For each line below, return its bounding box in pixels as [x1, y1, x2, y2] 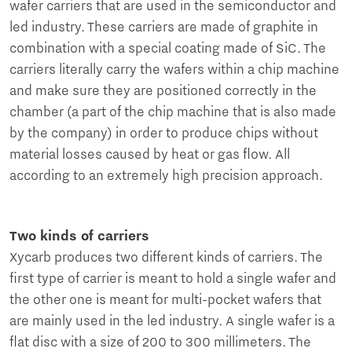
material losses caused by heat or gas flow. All [9, 147, 290, 163]
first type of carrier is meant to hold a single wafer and [9, 271, 336, 288]
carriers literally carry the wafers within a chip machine [9, 62, 339, 79]
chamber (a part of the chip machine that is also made [9, 104, 336, 121]
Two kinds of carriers [9, 229, 149, 245]
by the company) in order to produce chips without [9, 126, 318, 142]
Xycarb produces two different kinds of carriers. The [9, 250, 323, 266]
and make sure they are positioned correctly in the [9, 83, 317, 100]
